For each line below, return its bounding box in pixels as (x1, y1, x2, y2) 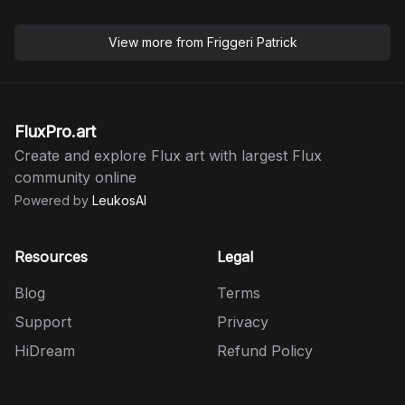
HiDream (14, 342, 75, 360)
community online (14, 168, 137, 186)
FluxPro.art (14, 122, 96, 141)
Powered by (14, 193, 92, 208)
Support (14, 313, 71, 331)
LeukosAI (92, 193, 146, 208)
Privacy (217, 313, 268, 331)
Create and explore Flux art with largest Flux (14, 146, 322, 165)
